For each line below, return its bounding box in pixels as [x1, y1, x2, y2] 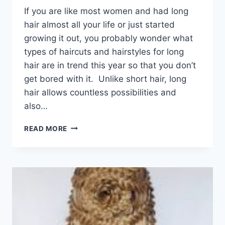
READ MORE [24, 124, 68, 133]
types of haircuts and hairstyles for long [24, 46, 184, 57]
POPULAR [67, 132, 102, 141]
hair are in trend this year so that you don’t [24, 60, 196, 70]
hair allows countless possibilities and [24, 87, 176, 97]
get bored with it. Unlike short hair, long [24, 73, 186, 84]
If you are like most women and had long [24, 6, 188, 16]
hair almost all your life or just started [24, 19, 175, 30]
